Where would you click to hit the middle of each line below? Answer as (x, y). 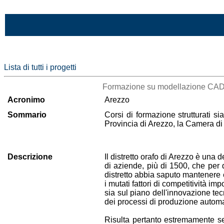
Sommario (27, 115)
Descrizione (30, 157)
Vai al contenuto (32, 8)
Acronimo (26, 100)
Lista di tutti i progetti (40, 67)
